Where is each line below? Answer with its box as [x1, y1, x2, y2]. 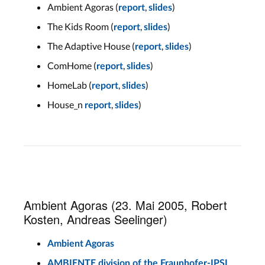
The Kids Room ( [47, 21, 114, 32]
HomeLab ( [47, 79, 92, 91]
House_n [47, 99, 85, 110]
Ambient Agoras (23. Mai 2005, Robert [24, 196, 227, 214]
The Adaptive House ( [47, 40, 135, 51]
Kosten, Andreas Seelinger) [24, 211, 167, 228]
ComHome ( [47, 60, 96, 71]
